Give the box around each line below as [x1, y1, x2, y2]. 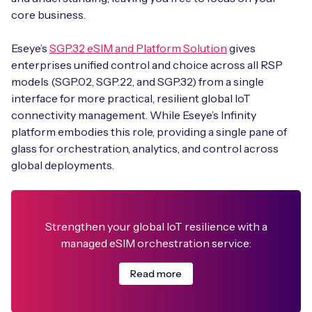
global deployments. [11, 158, 116, 172]
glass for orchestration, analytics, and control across [11, 141, 279, 155]
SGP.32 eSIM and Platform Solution [49, 41, 227, 55]
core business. [11, 8, 86, 22]
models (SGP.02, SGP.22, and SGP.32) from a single [11, 75, 264, 88]
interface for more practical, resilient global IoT [11, 91, 251, 105]
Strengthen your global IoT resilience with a [45, 219, 267, 233]
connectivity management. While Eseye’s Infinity [11, 108, 256, 122]
